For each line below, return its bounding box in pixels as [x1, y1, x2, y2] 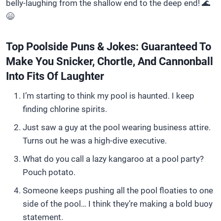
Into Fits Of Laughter [6, 70, 104, 82]
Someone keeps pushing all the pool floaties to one [23, 185, 213, 195]
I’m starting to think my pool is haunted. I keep [23, 91, 194, 101]
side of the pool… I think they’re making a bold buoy [23, 199, 213, 209]
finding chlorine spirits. [23, 104, 107, 114]
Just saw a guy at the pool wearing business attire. [23, 122, 211, 132]
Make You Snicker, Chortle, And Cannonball [6, 55, 213, 68]
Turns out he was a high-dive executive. [23, 136, 167, 146]
